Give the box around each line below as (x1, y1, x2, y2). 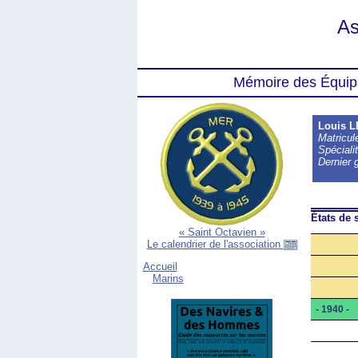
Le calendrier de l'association (146, 238, 284, 250)
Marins (152, 272, 184, 285)
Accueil (142, 261, 177, 273)
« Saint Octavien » (178, 226, 265, 238)
